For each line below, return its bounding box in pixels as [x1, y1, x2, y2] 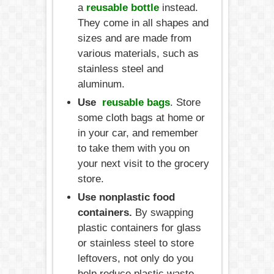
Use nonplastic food [77, 191, 175, 203]
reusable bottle [86, 1, 159, 13]
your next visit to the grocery [77, 157, 209, 169]
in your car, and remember [77, 127, 198, 139]
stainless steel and [77, 62, 163, 75]
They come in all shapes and [77, 17, 209, 29]
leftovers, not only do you [77, 252, 193, 264]
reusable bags [102, 96, 170, 108]
